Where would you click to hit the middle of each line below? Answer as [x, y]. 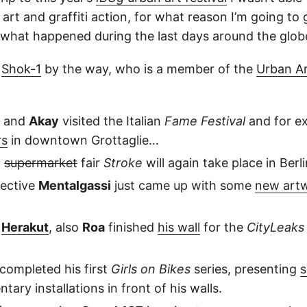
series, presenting [245, 269]
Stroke [123, 162]
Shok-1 [21, 69]
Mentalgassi [75, 185]
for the [223, 227]
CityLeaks [275, 227]
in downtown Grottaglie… [83, 140]
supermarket [41, 162]
